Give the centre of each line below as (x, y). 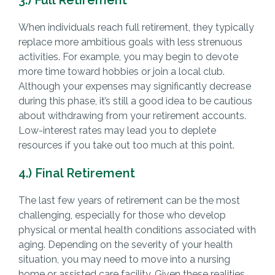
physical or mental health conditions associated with (137, 230)
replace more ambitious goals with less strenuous (130, 42)
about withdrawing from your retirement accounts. (132, 115)
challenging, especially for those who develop (122, 215)
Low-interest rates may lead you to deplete (117, 130)
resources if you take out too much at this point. (126, 145)
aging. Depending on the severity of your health (125, 244)
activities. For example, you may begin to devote (128, 56)
